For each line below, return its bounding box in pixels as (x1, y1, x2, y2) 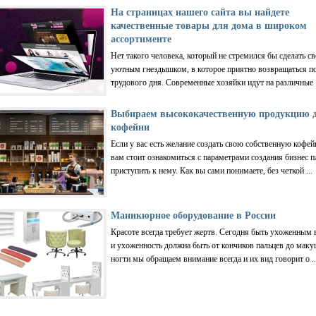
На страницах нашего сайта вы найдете (111, 6, 289, 18)
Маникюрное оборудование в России (111, 209, 276, 221)
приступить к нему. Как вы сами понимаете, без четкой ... (111, 165, 312, 176)
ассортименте (111, 33, 171, 44)
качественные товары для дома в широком (111, 20, 307, 31)
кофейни (111, 121, 150, 133)
